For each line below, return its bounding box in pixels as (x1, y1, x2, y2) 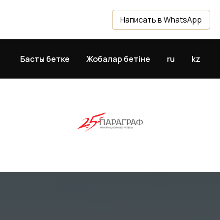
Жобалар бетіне (86, 54, 150, 64)
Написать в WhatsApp (120, 14, 202, 25)
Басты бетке (20, 54, 70, 64)
